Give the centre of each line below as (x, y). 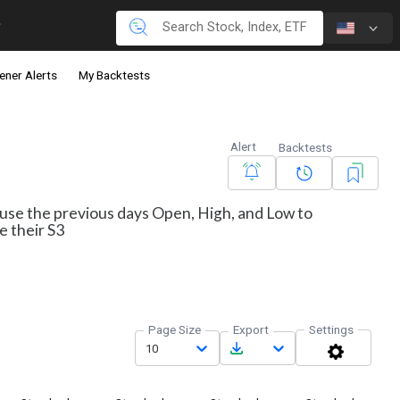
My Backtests (115, 75)
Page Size (175, 330)
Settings (331, 330)
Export (251, 330)
